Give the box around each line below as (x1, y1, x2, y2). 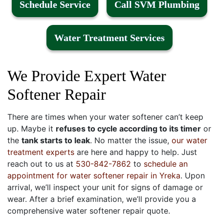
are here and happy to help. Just (74, 147, 197, 157)
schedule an (144, 158, 188, 169)
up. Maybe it (7, 123, 56, 133)
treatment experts (7, 147, 74, 157)
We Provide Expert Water (7, 66, 166, 85)
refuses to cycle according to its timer (56, 123, 201, 133)
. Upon (180, 170, 205, 180)
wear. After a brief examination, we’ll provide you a (7, 194, 196, 204)
